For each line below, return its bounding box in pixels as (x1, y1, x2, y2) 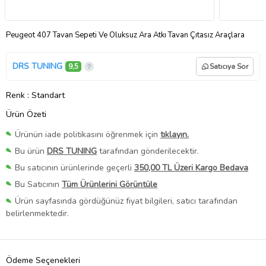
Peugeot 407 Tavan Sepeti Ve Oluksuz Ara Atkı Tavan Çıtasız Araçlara (6, 29, 245, 40)
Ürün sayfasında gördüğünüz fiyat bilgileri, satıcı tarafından (15, 195, 237, 207)
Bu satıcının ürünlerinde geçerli (15, 162, 134, 174)
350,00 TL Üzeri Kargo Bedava (134, 162, 248, 174)
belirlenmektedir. (6, 207, 69, 219)
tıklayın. (160, 128, 189, 140)
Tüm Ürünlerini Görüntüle (62, 179, 157, 191)
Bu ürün (15, 145, 47, 157)
